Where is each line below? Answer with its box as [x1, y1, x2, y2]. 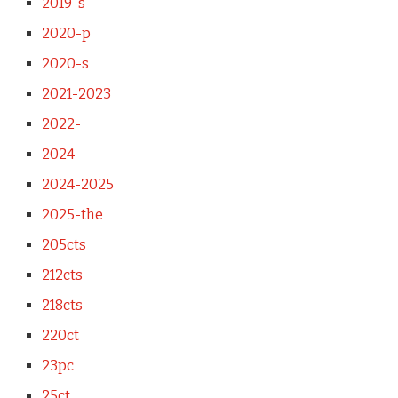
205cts [41, 235, 86, 253]
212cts [41, 266, 83, 283]
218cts [41, 296, 83, 314]
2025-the [41, 205, 103, 223]
